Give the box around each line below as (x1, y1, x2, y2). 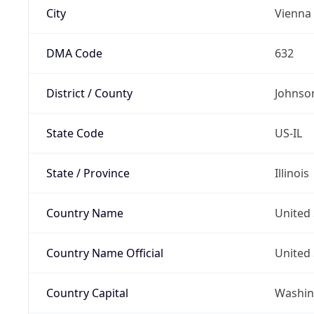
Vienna (274, 5, 311, 21)
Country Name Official (46, 245, 163, 261)
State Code (46, 125, 104, 141)
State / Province (46, 165, 130, 181)
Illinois (274, 165, 309, 181)
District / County (46, 85, 132, 101)
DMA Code (46, 45, 102, 61)
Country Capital (46, 285, 128, 301)
